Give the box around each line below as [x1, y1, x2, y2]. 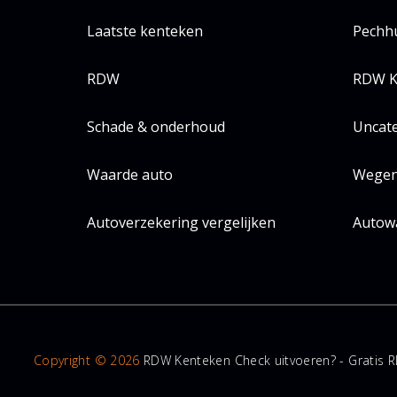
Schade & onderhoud [87, 117, 225, 136]
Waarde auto [87, 165, 173, 184]
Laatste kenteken [87, 21, 203, 41]
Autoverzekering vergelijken [87, 213, 276, 232]
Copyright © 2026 [34, 352, 140, 369]
